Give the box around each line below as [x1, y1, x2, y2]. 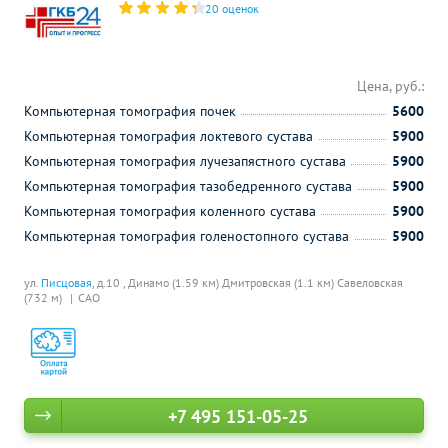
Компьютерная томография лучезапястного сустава [24, 152, 346, 170]
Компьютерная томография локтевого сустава [24, 127, 313, 145]
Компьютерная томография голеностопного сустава [24, 227, 349, 245]
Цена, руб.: [357, 77, 424, 95]
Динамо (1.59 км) [128, 275, 222, 290]
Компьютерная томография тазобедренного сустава [24, 177, 352, 195]
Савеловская [337, 275, 403, 290]
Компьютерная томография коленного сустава [24, 202, 316, 220]
